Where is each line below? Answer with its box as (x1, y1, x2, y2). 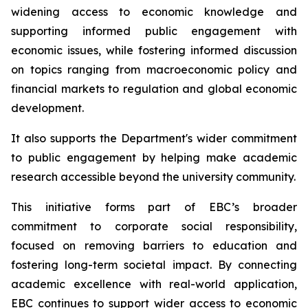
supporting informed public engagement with (11, 24, 297, 38)
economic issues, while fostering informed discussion (11, 43, 297, 57)
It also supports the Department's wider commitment (11, 131, 297, 145)
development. (11, 101, 84, 115)
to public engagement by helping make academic (11, 151, 297, 164)
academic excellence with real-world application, (11, 277, 297, 291)
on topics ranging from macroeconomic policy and (11, 63, 297, 76)
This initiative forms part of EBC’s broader (11, 200, 297, 214)
